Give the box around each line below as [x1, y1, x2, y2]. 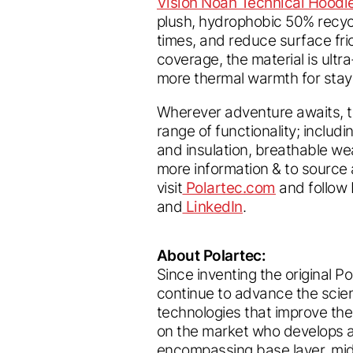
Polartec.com [186, 178, 276, 198]
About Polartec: [157, 245, 266, 265]
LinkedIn [186, 197, 243, 217]
